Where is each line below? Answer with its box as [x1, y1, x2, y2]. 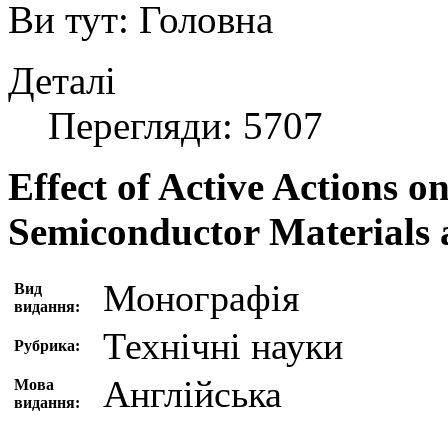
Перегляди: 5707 [48, 104, 323, 148]
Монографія [103, 277, 299, 320]
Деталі [8, 59, 116, 103]
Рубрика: [14, 337, 80, 355]
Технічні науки [103, 325, 343, 368]
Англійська [103, 373, 282, 416]
